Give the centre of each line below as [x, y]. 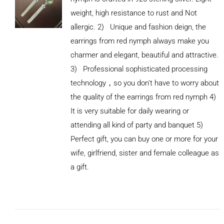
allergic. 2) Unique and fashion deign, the [138, 27]
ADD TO [39, 146]
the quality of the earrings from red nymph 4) [145, 97]
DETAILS [38, 165]
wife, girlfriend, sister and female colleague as [144, 153]
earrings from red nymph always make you [139, 41]
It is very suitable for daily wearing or [129, 111]
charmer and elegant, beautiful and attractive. [144, 55]
